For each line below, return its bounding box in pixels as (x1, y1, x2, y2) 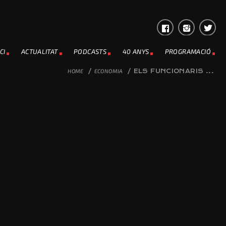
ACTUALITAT (21, 47, 58, 55)
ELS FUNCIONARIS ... (133, 68, 214, 75)
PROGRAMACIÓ (164, 47, 211, 55)
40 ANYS (122, 47, 149, 55)
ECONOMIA (94, 68, 123, 74)
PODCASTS (74, 47, 107, 55)
